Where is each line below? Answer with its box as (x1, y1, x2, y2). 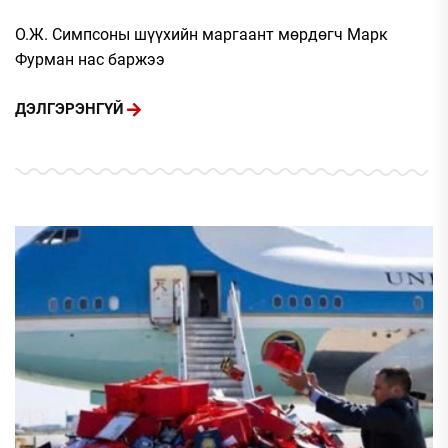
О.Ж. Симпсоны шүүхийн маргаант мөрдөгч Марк (15, 24, 388, 44)
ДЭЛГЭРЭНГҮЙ (15, 100, 124, 119)
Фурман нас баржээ (15, 49, 165, 69)
